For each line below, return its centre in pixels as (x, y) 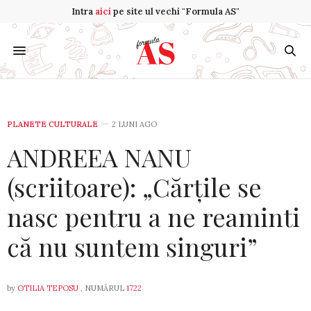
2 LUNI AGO (134, 124)
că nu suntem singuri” (132, 246)
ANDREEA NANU (99, 157)
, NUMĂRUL (102, 288)
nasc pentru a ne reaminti (153, 217)
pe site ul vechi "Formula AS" (175, 11)
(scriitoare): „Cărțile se (134, 187)
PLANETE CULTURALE (52, 124)
